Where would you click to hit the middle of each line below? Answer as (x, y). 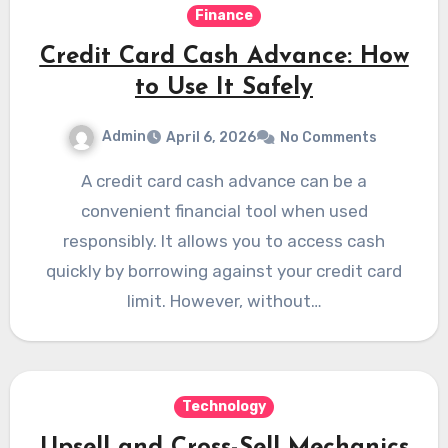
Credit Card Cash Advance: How (224, 57)
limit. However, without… (224, 301)
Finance (224, 16)
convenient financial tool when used (224, 211)
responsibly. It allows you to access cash (224, 241)
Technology (224, 407)
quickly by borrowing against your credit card (224, 271)
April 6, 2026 (210, 138)
